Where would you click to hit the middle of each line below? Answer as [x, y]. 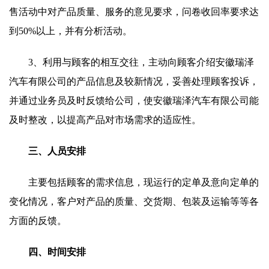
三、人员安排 [57, 151]
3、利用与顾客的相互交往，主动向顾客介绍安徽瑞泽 [141, 62]
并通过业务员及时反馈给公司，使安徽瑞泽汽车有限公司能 [134, 101]
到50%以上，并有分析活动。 [71, 31]
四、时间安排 [57, 252]
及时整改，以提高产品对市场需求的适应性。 [105, 120]
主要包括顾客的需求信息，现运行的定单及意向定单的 [144, 182]
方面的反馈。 [38, 221]
